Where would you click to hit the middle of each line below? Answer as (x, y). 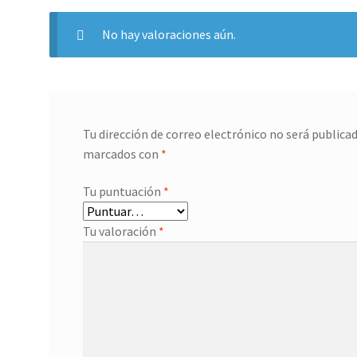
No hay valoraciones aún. (169, 34)
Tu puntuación (123, 192)
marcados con (122, 153)
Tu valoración (120, 231)
